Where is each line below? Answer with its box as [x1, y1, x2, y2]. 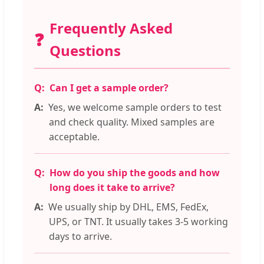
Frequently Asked [49, 18, 173, 38]
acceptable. [49, 130, 100, 144]
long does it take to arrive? [49, 181, 175, 194]
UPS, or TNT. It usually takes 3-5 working [49, 215, 228, 229]
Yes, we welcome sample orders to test [48, 101, 222, 114]
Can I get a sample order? [49, 81, 169, 95]
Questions [49, 41, 121, 61]
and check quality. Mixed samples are [49, 115, 214, 129]
